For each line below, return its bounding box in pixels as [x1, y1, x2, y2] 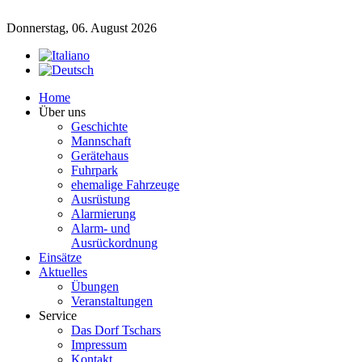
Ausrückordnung [71, 236, 158, 250]
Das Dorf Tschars [71, 323, 161, 337]
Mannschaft [71, 134, 131, 148]
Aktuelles [39, 265, 87, 279]
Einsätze [39, 250, 82, 264]
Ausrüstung [71, 192, 130, 206]
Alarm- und [71, 221, 130, 235]
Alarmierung [71, 207, 136, 221]
